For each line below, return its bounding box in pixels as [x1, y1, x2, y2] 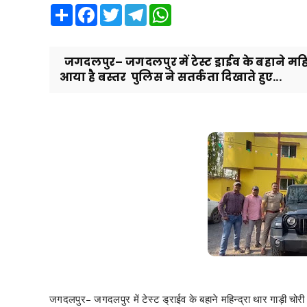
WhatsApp [171, 3, 216, 16]
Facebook [97, 3, 139, 16]
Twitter [122, 3, 151, 16]
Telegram [147, 3, 187, 16]
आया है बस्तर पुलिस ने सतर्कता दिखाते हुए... [60, 69, 282, 85]
